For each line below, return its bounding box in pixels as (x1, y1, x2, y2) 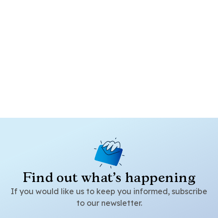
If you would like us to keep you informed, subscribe (11, 186, 207, 196)
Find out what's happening (23, 169, 195, 185)
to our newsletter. (76, 198, 142, 208)
